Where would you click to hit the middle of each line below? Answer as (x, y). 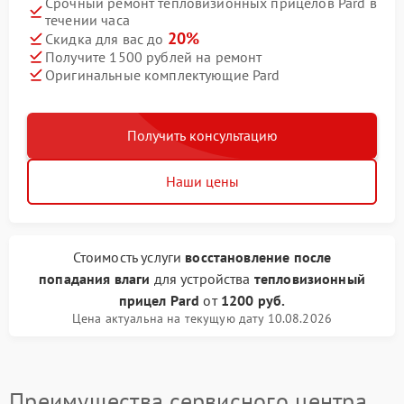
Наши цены (202, 182)
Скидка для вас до (106, 39)
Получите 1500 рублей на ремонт (154, 56)
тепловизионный (309, 279)
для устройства (202, 279)
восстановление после (258, 257)
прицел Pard (159, 301)
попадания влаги (95, 279)
